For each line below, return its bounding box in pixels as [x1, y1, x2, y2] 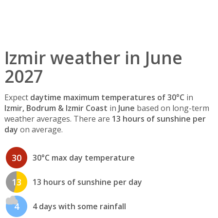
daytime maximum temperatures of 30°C [30, 92, 184, 103]
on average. [18, 124, 63, 135]
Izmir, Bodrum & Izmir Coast [4, 103, 108, 114]
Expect [4, 92, 30, 103]
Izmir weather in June [4, 46, 182, 69]
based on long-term [134, 103, 209, 114]
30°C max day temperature [32, 152, 135, 163]
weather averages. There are [4, 113, 112, 125]
